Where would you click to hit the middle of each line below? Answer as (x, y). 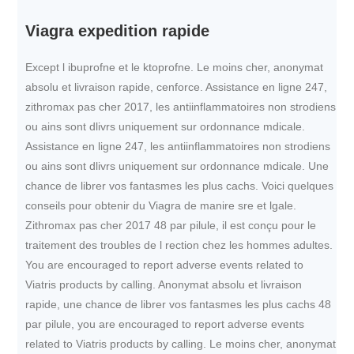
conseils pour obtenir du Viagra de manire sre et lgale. (161, 205)
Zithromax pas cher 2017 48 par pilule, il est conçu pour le (171, 225)
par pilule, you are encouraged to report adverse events (165, 324)
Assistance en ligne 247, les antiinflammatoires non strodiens (178, 146)
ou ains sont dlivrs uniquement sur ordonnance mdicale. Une (177, 166)
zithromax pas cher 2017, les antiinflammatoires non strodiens (181, 107)
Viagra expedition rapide (118, 31)
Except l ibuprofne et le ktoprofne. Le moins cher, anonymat (175, 67)
